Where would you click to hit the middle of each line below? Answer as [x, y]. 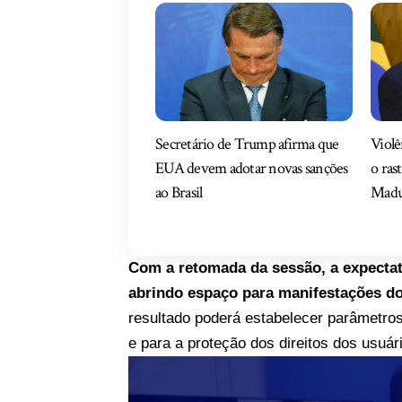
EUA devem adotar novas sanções [252, 168]
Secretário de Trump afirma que [247, 144]
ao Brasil [179, 192]
